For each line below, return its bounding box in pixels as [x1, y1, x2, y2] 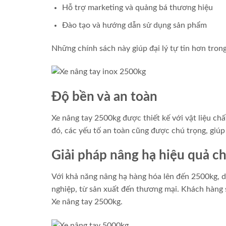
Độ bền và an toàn [51, 90, 157, 103]
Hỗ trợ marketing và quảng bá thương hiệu [62, 4, 213, 12]
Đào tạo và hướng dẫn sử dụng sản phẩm [62, 21, 207, 30]
